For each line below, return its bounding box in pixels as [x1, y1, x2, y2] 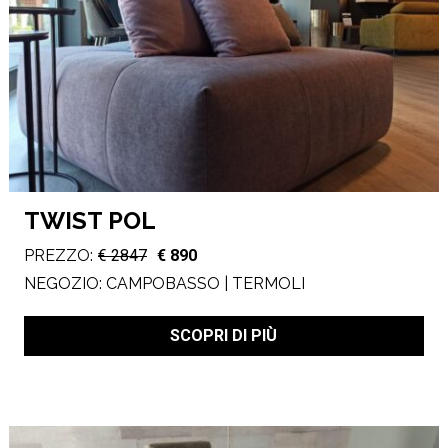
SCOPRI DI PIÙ [170, 325, 278, 345]
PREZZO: [23, 245, 93, 265]
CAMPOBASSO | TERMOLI [105, 273, 305, 293]
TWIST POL [23, 205, 156, 235]
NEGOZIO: [23, 273, 106, 293]
